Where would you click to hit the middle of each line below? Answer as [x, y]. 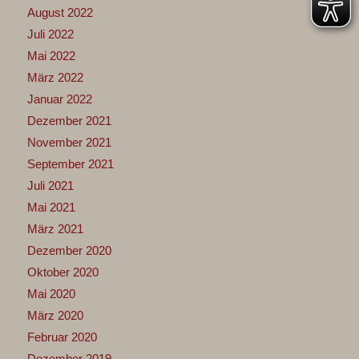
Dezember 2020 [69, 250]
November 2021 [69, 142]
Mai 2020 [51, 293]
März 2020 [55, 315]
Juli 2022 [50, 34]
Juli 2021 [50, 185]
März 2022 [55, 77]
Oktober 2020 [63, 272]
